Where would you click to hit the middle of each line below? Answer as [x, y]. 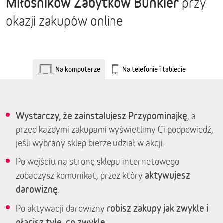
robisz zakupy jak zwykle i [157, 208]
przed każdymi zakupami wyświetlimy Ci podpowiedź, [114, 129]
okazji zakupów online [64, 21]
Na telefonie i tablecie [154, 69]
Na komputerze [77, 69]
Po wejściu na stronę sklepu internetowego [98, 161]
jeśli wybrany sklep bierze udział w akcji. [90, 143]
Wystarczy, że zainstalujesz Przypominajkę [102, 116]
